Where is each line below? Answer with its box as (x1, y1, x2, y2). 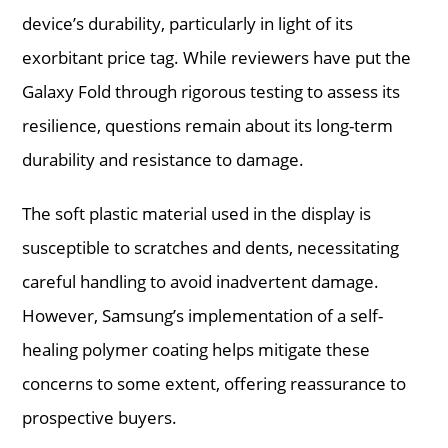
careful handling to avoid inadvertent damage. (22, 269, 380, 293)
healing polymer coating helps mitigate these (22, 337, 371, 361)
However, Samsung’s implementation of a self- (22, 303, 384, 327)
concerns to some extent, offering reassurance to (22, 371, 407, 395)
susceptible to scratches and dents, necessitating (22, 235, 400, 259)
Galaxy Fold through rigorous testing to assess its (22, 79, 401, 103)
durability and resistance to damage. (22, 147, 305, 171)
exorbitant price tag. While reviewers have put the (22, 45, 412, 69)
